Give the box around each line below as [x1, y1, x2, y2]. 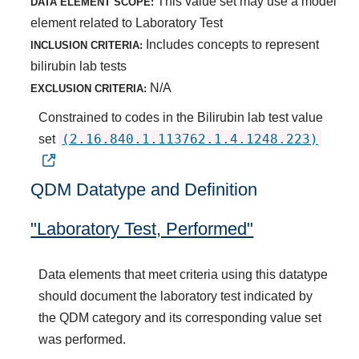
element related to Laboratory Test [30, 15, 224, 30]
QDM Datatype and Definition [30, 179, 258, 200]
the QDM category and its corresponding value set [38, 310, 322, 325]
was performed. [38, 332, 127, 346]
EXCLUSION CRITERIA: [30, 82, 147, 95]
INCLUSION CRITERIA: [30, 38, 143, 51]
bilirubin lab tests [30, 58, 127, 73]
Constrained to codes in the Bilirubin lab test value [38, 110, 324, 124]
